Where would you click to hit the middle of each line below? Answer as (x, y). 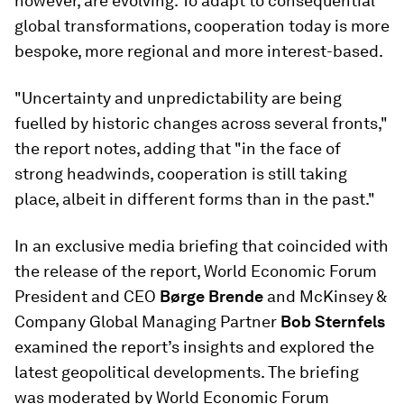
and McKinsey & (326, 296)
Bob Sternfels (333, 321)
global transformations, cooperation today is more (202, 26)
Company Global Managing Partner (147, 321)
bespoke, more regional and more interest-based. (199, 51)
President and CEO (87, 296)
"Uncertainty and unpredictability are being (178, 98)
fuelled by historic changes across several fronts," (201, 123)
